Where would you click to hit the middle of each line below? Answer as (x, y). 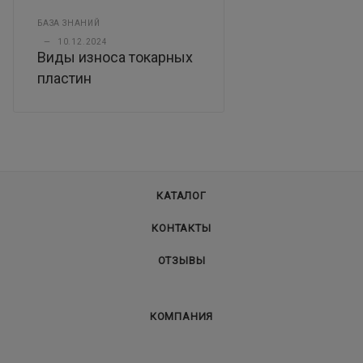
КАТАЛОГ (181, 196)
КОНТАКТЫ (181, 228)
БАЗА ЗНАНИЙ (69, 23)
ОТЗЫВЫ (181, 261)
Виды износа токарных (115, 58)
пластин (64, 79)
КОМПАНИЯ (181, 317)
